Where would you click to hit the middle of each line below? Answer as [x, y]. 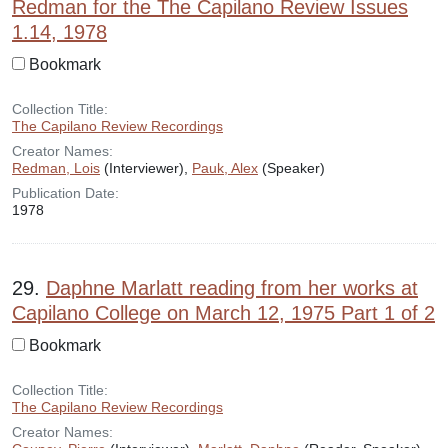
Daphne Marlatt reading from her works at [232, 288]
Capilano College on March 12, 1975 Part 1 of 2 [223, 313]
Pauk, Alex [225, 168]
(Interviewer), [146, 168]
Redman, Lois [56, 168]
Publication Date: [65, 193]
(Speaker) [291, 168]
